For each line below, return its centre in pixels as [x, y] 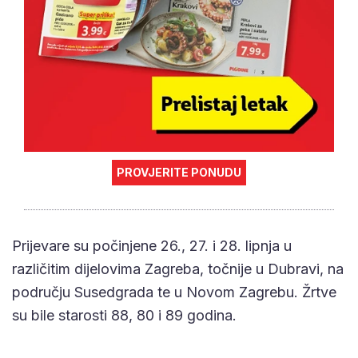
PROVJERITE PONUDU [179, 173]
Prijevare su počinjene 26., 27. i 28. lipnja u [152, 246]
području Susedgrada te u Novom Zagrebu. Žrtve [174, 292]
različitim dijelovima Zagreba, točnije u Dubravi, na [178, 269]
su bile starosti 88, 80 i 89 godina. [124, 316]
